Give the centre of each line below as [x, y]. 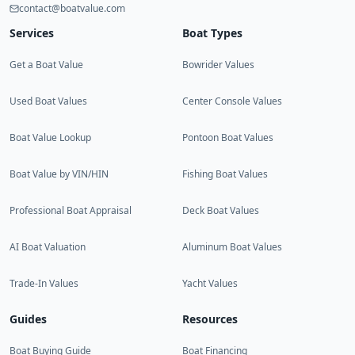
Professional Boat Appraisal [71, 210]
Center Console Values [232, 101]
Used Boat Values [48, 101]
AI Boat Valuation [48, 247]
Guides [28, 319]
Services [32, 33]
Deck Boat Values [221, 210]
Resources [210, 319]
